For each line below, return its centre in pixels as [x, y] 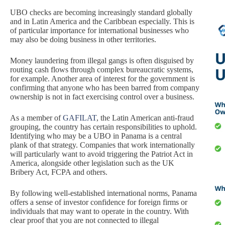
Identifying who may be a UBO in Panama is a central [96, 136]
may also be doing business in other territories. [83, 39]
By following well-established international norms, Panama [103, 193]
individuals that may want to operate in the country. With [99, 211]
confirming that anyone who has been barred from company [105, 87]
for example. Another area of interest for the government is [102, 78]
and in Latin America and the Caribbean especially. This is [102, 21]
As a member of [36, 118]
